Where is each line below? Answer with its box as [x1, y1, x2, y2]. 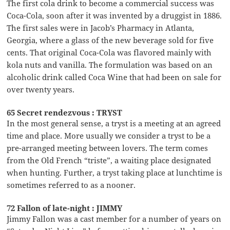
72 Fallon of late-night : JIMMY [7, 203, 123, 214]
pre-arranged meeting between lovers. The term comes [7, 143, 208, 154]
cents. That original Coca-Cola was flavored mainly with [7, 47, 212, 58]
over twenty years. [7, 84, 75, 95]
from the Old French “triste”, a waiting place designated [7, 155, 212, 166]
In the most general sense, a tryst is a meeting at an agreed [7, 118, 221, 129]
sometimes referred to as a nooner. [7, 180, 136, 190]
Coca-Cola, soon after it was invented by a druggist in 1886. [7, 10, 222, 21]
